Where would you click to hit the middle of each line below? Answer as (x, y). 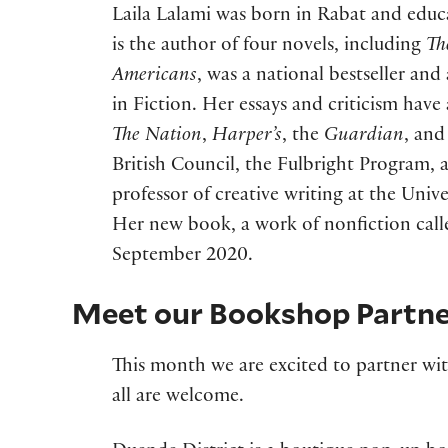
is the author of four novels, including (269, 47)
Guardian (364, 137)
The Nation (157, 137)
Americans (154, 77)
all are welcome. (178, 398)
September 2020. (182, 257)
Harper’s (247, 137)
